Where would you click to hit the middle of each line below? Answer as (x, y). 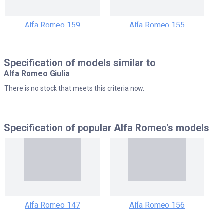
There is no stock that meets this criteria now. (74, 89)
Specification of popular (59, 128)
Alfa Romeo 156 (157, 205)
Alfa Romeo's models (162, 128)
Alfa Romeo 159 (52, 25)
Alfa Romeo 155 (157, 25)
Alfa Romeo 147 (52, 205)
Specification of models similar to (80, 63)
